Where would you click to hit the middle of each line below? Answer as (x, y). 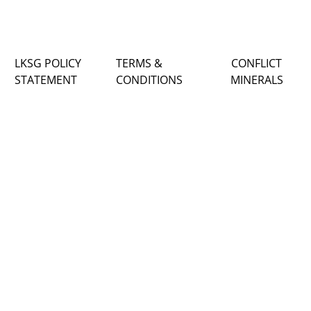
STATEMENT (46, 79)
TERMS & (140, 63)
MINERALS (257, 79)
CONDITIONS (150, 79)
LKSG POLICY (48, 63)
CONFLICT (257, 63)
